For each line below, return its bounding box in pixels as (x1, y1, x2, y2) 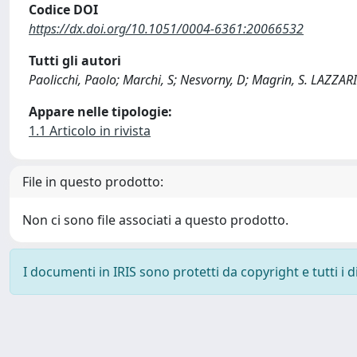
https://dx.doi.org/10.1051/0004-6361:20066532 (29, 20, 304, 37)
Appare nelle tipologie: (29, 103, 172, 120)
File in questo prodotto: (22, 173, 163, 190)
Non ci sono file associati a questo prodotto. (22, 211, 288, 229)
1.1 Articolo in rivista (29, 122, 151, 139)
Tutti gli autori (29, 52, 121, 69)
